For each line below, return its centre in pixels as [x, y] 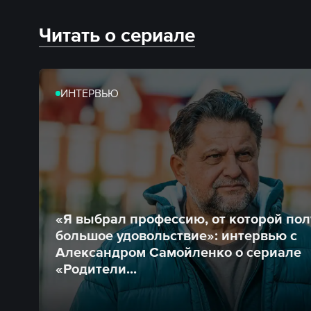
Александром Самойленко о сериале [178, 252]
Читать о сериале [117, 35]
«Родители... [96, 269]
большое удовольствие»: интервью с [176, 235]
